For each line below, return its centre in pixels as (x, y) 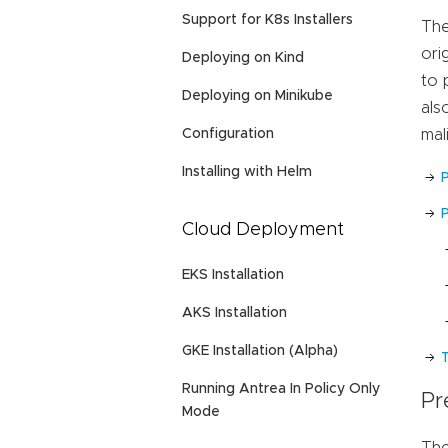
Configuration (228, 133)
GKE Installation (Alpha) (260, 351)
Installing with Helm (247, 171)
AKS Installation (234, 313)
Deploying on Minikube (257, 95)
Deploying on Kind (243, 57)
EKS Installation (233, 275)
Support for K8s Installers (267, 19)
